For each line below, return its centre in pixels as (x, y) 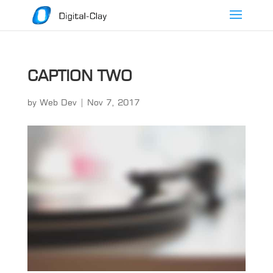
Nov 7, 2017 (113, 102)
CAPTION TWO (80, 75)
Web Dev (58, 102)
